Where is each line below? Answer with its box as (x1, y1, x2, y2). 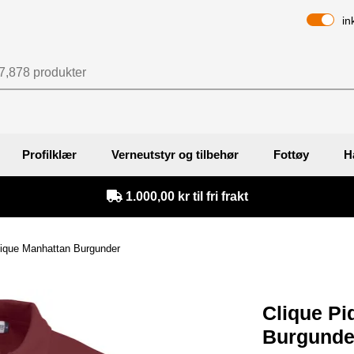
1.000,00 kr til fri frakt (122, 189, 248, 203)
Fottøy (273, 147, 309, 161)
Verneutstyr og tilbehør (111, 147, 239, 161)
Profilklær (22, 147, 77, 161)
